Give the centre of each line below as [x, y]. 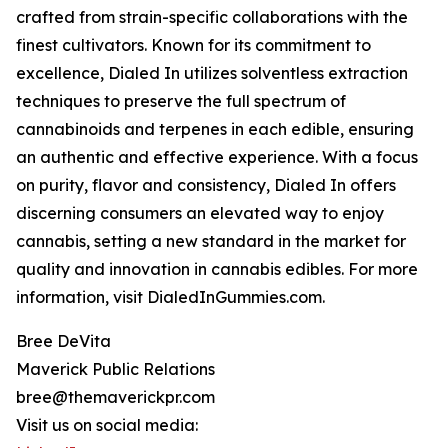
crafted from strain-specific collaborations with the [212, 17]
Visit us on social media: [107, 425]
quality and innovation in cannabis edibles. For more [217, 269]
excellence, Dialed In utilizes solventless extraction [212, 73]
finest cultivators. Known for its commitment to [193, 45]
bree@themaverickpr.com [115, 397]
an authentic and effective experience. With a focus [217, 157]
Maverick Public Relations [115, 369]
